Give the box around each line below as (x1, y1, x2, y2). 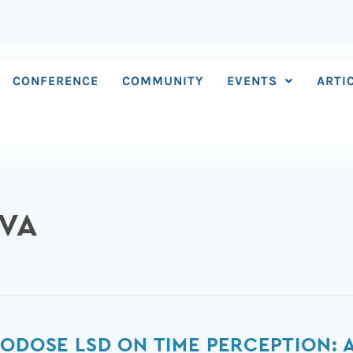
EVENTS (227, 73, 278, 88)
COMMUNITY (122, 73, 204, 88)
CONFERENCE (13, 73, 99, 88)
